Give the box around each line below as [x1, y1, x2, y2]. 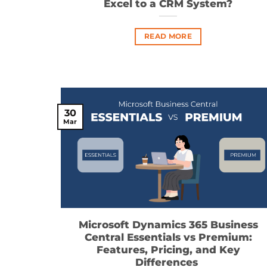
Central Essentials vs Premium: [84, 231, 252, 243]
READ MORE [144, 32, 193, 41]
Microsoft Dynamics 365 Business [78, 218, 258, 231]
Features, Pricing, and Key [96, 243, 240, 256]
